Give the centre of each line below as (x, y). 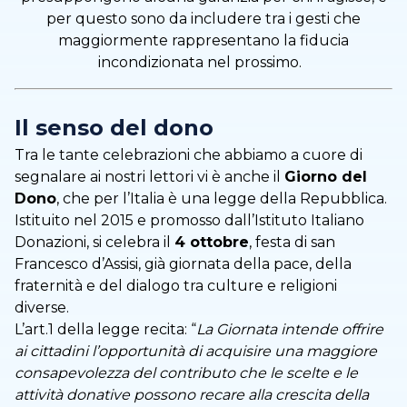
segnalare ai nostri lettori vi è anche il (149, 177)
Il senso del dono (114, 128)
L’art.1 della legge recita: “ (105, 330)
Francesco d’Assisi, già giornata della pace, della (183, 264)
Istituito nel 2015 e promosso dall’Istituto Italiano (189, 221)
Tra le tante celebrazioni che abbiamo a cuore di (189, 155)
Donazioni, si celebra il (94, 243)
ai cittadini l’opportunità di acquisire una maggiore (196, 352)
